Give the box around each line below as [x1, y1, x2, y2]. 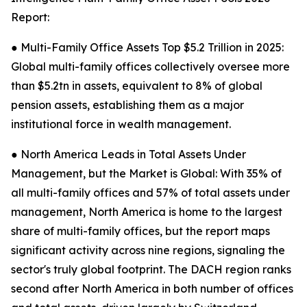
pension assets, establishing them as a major [11, 98, 244, 112]
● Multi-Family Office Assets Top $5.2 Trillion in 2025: [11, 40, 284, 55]
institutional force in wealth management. [11, 117, 231, 132]
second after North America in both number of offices [11, 282, 293, 296]
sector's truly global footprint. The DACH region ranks [11, 262, 291, 277]
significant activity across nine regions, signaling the [11, 243, 285, 258]
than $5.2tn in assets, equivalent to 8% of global [11, 79, 262, 93]
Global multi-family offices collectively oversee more [11, 60, 290, 74]
